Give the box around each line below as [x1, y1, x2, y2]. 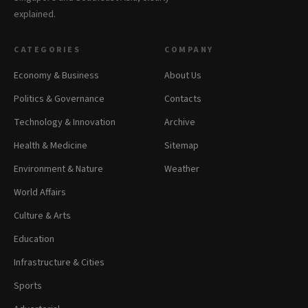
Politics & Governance [14, 91, 104, 106]
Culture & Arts [14, 208, 71, 223]
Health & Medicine [14, 138, 87, 153]
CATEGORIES [14, 43, 80, 56]
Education [14, 232, 54, 246]
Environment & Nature [14, 162, 103, 176]
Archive [164, 115, 195, 129]
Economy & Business [14, 68, 99, 82]
